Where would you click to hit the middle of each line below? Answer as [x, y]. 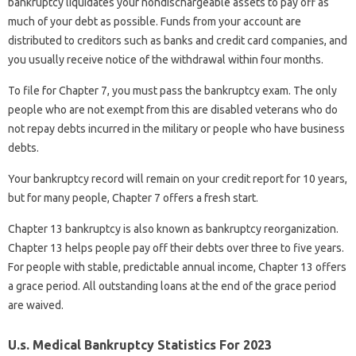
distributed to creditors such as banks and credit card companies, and [178, 40]
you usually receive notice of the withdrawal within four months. [166, 59]
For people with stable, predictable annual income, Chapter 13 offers [177, 267]
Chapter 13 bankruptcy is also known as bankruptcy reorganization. [173, 228]
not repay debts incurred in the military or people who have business [176, 128]
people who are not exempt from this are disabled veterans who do [173, 109]
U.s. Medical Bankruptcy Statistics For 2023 [140, 344]
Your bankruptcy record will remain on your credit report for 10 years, [178, 178]
